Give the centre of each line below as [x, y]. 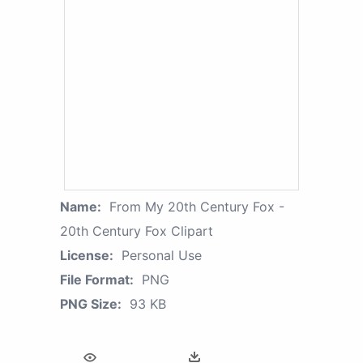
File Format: [97, 280]
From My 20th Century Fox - [197, 207]
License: [87, 256]
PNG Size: [91, 304]
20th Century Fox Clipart [137, 231]
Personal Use [162, 256]
